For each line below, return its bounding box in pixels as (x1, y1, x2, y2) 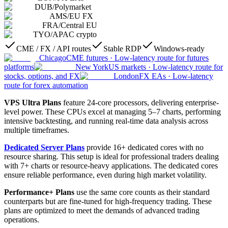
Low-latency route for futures (115, 53, 209, 63)
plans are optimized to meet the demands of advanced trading (4, 206, 199, 215)
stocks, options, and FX (4, 72, 80, 81)
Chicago (39, 53, 66, 63)
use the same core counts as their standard (74, 188, 210, 197)
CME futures (66, 53, 108, 63)
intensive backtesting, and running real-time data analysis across (4, 117, 208, 126)
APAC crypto (52, 30, 97, 39)
